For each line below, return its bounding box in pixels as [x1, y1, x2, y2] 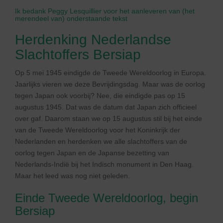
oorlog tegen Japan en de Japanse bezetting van [15, 149, 169, 157]
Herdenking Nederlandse [15, 32, 171, 47]
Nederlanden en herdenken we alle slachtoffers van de [15, 137, 187, 145]
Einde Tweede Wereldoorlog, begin [15, 191, 198, 205]
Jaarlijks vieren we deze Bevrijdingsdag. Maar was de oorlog [15, 80, 205, 88]
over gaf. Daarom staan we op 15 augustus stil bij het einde [15, 114, 202, 122]
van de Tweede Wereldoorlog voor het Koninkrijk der [15, 126, 180, 134]
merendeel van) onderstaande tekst [15, 14, 127, 22]
